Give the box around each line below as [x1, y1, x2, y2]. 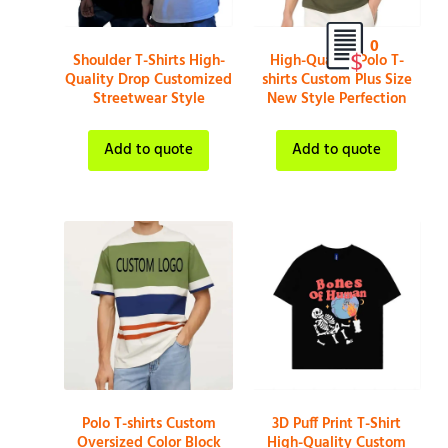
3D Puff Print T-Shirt [272, 411, 402, 436]
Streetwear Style [92, 87, 205, 112]
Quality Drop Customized [65, 68, 233, 93]
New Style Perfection [267, 87, 407, 112]
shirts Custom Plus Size [261, 68, 412, 93]
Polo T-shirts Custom [81, 411, 216, 436]
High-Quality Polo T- [269, 49, 404, 74]
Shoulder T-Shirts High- [72, 49, 225, 74]
